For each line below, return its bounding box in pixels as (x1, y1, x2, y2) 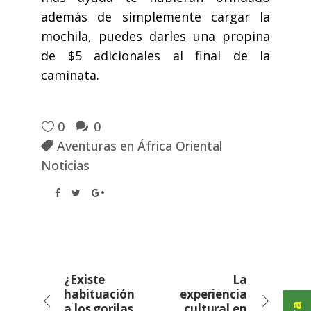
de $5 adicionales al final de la (41, 47, 270, 65)
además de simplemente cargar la (41, 8, 270, 26)
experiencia (179, 286, 247, 303)
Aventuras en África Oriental (57, 137, 222, 155)
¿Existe (64, 271, 106, 288)
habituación (64, 286, 135, 303)
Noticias (41, 157, 90, 174)
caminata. (41, 67, 99, 84)
